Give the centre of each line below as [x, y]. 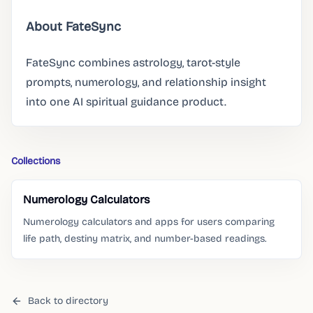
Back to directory [68, 301]
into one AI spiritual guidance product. [126, 102]
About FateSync [73, 27]
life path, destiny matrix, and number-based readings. [145, 239]
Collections [36, 161]
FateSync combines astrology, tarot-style [133, 63]
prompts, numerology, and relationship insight [146, 82]
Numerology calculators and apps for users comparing [149, 222]
